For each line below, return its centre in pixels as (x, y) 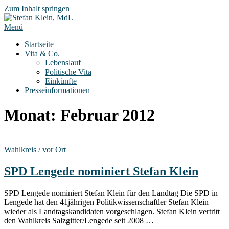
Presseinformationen (57, 90)
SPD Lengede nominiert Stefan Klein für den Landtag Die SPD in (111, 193)
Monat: (32, 115)
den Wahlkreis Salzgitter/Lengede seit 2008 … (79, 220)
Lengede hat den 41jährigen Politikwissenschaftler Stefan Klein (106, 202)
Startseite (39, 44)
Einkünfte (61, 81)
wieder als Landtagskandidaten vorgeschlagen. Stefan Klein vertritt (112, 211)
